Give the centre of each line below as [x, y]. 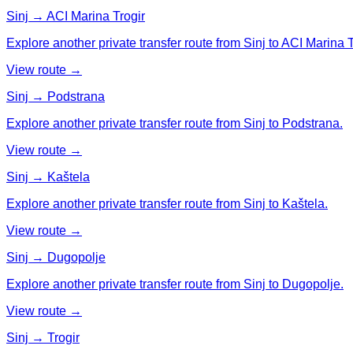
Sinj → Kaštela [48, 176]
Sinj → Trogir [43, 337]
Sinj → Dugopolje [56, 257]
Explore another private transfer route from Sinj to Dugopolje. [175, 284]
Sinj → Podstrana [56, 96]
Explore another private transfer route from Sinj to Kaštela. [167, 203]
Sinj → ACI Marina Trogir [76, 16]
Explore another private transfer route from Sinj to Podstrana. [175, 123]
